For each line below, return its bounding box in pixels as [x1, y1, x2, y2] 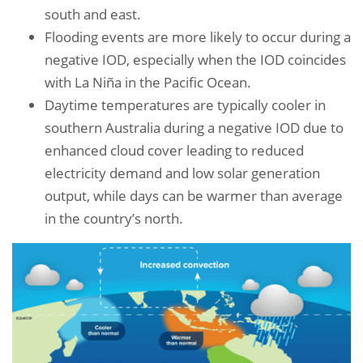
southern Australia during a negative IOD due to [45, 117, 344, 137]
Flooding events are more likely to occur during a [45, 27, 351, 46]
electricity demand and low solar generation [45, 163, 320, 182]
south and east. [45, 4, 141, 23]
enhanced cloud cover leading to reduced [45, 140, 304, 160]
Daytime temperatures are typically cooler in [45, 95, 326, 114]
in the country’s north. [45, 208, 183, 228]
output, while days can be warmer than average [45, 186, 343, 205]
